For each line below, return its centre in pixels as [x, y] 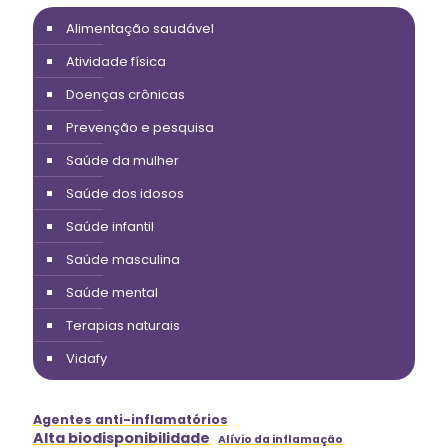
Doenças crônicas [125, 94]
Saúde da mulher [122, 160]
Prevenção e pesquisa [140, 127]
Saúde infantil [110, 226]
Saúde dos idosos [125, 193]
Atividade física [116, 61]
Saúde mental [112, 292]
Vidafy [86, 358]
